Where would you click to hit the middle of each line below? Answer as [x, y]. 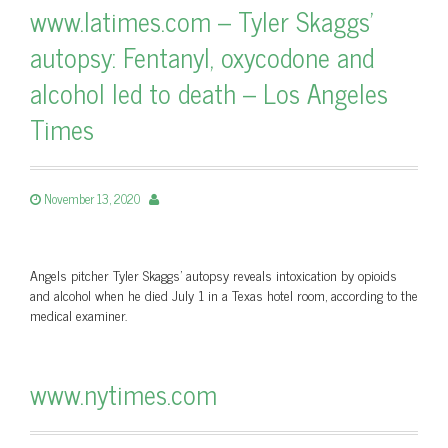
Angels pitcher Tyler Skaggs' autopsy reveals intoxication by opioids [213, 274]
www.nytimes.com [123, 393]
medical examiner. [78, 314]
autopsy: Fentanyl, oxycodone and [202, 56]
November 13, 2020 [92, 198]
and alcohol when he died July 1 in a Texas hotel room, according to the [224, 294]
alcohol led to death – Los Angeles [209, 92]
